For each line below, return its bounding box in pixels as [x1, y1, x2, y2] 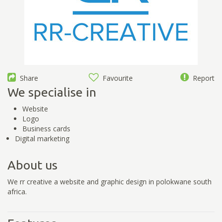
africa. [7, 186, 27, 196]
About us [7, 158, 57, 172]
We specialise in [7, 85, 96, 99]
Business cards [22, 123, 70, 133]
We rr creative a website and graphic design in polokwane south [7, 176, 212, 186]
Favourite [99, 73, 133, 83]
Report [188, 73, 215, 83]
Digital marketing [15, 133, 69, 143]
